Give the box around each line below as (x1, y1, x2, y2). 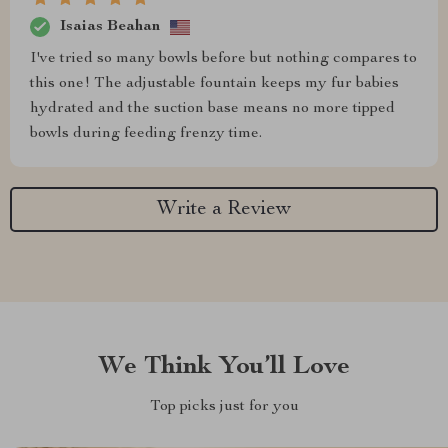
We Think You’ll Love (98, 354, 350, 381)
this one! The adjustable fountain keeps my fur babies (30, 76, 399, 93)
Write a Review (157, 199, 291, 220)
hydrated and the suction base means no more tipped (30, 101, 395, 118)
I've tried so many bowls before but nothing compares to (30, 51, 417, 68)
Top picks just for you (149, 399, 299, 416)
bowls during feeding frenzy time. (30, 126, 262, 143)
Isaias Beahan (60, 18, 160, 35)
